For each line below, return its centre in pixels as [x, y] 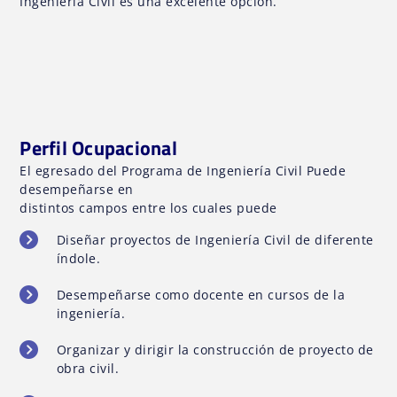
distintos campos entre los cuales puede [148, 208]
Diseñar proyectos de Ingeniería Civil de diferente [215, 239]
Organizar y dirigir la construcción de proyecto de [215, 349]
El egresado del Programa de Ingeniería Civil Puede [183, 171]
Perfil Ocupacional [98, 148]
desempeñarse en [77, 190]
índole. [78, 258]
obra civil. [88, 368]
